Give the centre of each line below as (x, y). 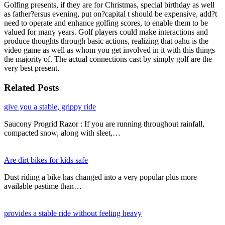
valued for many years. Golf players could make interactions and (106, 32)
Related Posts (31, 87)
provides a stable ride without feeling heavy (73, 213)
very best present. (32, 68)
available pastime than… (43, 186)
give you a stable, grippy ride (50, 107)
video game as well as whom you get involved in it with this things (109, 50)
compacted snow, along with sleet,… (62, 133)
